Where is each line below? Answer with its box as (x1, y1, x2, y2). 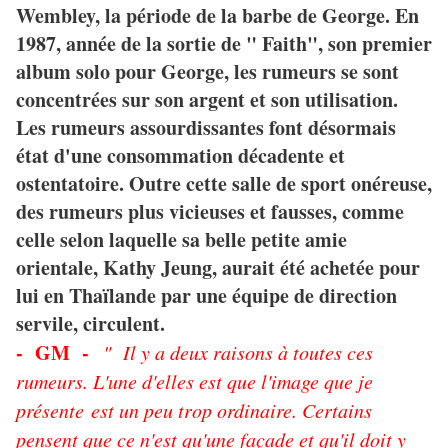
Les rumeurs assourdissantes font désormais (16, 113, 396, 143)
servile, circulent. (16, 309, 165, 339)
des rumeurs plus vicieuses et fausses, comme (16, 197, 404, 227)
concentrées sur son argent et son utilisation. (16, 85, 398, 115)
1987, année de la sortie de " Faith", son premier (16, 29, 432, 59)
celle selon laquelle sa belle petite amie (16, 225, 347, 255)
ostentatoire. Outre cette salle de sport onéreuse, (16, 169, 432, 199)
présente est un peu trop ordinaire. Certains (16, 397, 372, 424)
